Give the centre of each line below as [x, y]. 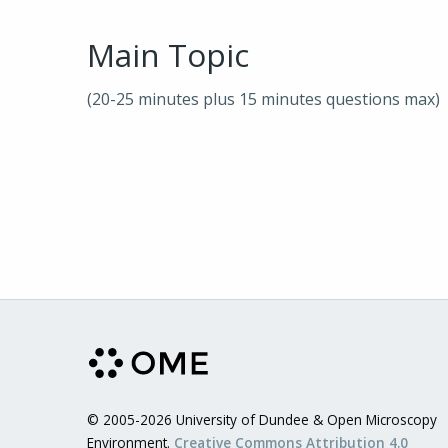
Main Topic [168, 54]
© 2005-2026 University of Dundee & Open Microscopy [262, 419]
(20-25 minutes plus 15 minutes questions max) [263, 99]
